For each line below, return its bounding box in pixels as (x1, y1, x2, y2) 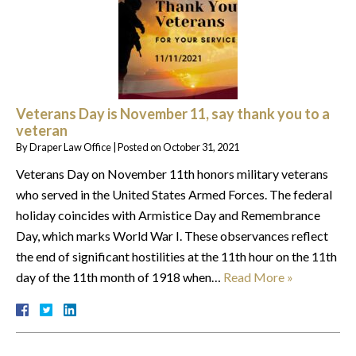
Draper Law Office (29, 140, 111, 153)
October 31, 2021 (163, 140, 239, 153)
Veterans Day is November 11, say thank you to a (16, 104, 330, 122)
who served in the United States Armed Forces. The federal (16, 186, 332, 202)
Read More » (223, 269, 293, 284)
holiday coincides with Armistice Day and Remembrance (16, 207, 320, 222)
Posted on (118, 140, 163, 153)
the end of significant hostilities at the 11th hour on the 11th (16, 248, 337, 264)
